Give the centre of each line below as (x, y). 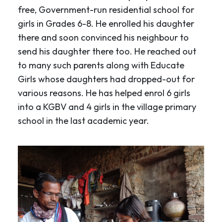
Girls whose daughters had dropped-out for (106, 79)
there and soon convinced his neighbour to (103, 37)
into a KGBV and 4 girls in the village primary (107, 107)
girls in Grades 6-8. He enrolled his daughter (106, 23)
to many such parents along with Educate (101, 65)
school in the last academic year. (83, 120)
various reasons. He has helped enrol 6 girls (104, 93)
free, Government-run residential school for (106, 9)
